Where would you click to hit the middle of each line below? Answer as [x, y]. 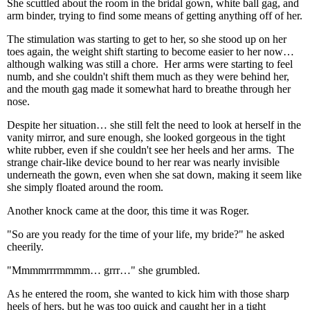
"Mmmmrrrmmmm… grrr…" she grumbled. [103, 270]
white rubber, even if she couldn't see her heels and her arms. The [151, 150]
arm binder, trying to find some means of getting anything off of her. [155, 16]
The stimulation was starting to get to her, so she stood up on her [147, 39]
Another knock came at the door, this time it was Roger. [128, 211]
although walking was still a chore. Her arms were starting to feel [150, 64]
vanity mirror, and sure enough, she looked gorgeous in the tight [146, 137]
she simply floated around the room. [85, 187]
